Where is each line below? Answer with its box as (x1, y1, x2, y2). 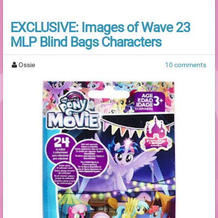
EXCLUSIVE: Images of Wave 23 (10, 19, 190, 36)
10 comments (165, 60, 206, 69)
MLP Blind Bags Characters (10, 34, 161, 50)
